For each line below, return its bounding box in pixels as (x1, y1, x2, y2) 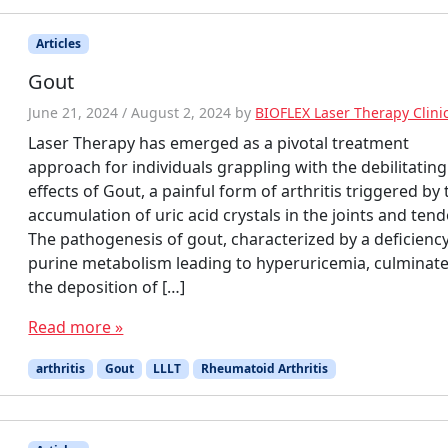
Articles (36, 34, 82, 52)
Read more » (28, 316, 124, 339)
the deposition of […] (28, 276, 186, 299)
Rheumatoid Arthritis (200, 360, 328, 378)
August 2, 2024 (131, 103, 232, 123)
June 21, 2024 (28, 103, 119, 123)
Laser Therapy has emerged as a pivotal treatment (28, 132, 410, 155)
